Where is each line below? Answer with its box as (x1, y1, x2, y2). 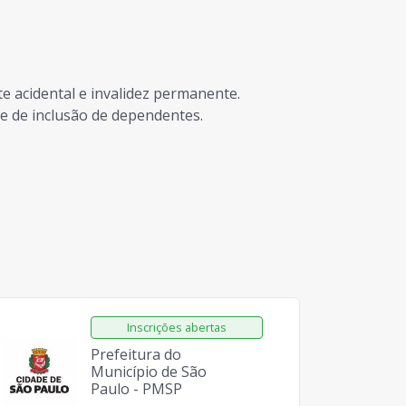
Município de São (90, 362, 207, 382)
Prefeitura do (90, 344, 181, 364)
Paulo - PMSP (90, 379, 182, 399)
